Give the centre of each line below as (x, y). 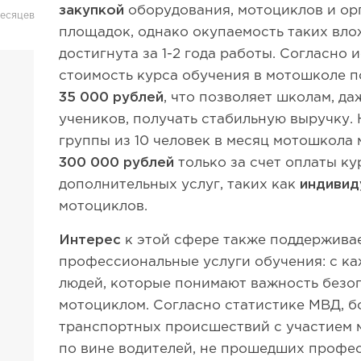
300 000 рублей (117, 163)
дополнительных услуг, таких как (180, 185)
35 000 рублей (112, 98)
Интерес (90, 241)
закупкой (92, 11)
